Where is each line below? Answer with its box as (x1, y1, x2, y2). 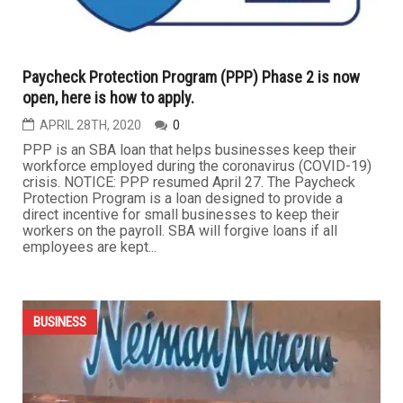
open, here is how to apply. (22, 303, 194, 323)
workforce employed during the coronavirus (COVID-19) (22, 372, 372, 390)
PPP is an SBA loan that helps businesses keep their (22, 356, 356, 374)
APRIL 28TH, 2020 (40, 333, 141, 348)
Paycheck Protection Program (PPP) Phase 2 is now (22, 282, 360, 302)
